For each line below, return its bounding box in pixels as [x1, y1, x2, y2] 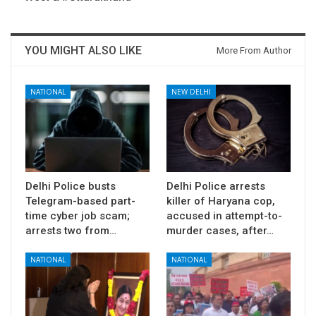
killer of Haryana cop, [166, 194, 275, 207]
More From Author [217, 45, 291, 56]
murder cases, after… [166, 224, 274, 237]
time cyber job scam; [25, 209, 130, 222]
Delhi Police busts [25, 179, 116, 193]
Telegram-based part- [25, 194, 135, 207]
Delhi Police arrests [166, 179, 265, 193]
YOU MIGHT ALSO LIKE [25, 44, 142, 58]
